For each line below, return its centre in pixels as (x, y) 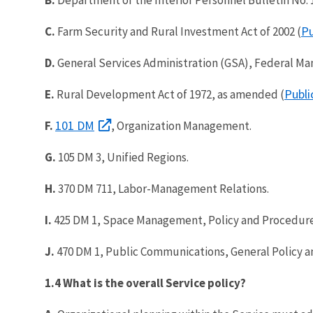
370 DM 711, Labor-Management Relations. (163, 188)
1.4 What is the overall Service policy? (145, 283)
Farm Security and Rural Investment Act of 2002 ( (179, 31)
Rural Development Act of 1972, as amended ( (169, 94)
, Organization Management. (181, 125)
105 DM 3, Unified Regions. (123, 157)
